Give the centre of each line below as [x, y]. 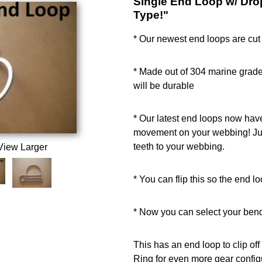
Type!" [151, 15]
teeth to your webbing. [179, 146]
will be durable [163, 86]
